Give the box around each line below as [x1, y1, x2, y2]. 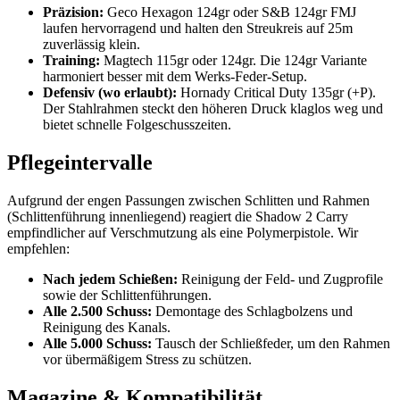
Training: [43, 53, 100, 69]
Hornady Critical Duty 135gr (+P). [177, 85, 376, 101]
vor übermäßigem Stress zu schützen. [43, 352, 252, 368]
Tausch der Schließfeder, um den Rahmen [152, 336, 390, 352]
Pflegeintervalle [7, 151, 153, 175]
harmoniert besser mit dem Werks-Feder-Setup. [43, 69, 307, 85]
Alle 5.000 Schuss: [43, 336, 152, 352]
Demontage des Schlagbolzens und [152, 304, 353, 320]
